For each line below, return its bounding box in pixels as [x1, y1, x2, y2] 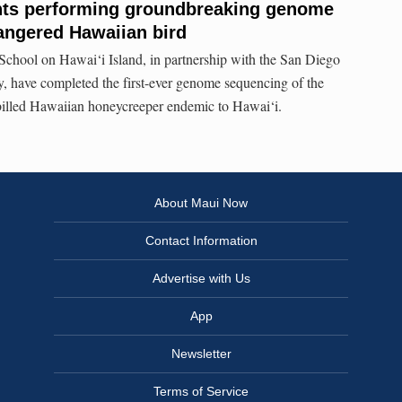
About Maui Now [154, 196, 248, 211]
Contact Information [144, 233, 258, 249]
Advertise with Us [152, 271, 250, 286]
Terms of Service [153, 384, 249, 399]
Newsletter [170, 346, 232, 362]
